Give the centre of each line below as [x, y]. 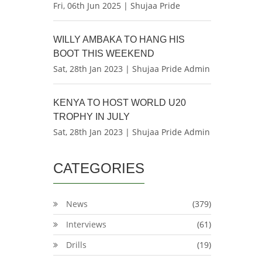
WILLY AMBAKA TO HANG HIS [119, 39]
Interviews [86, 224]
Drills [76, 245]
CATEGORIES [99, 168]
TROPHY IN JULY [92, 117]
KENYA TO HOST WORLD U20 [120, 103]
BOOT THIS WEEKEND [104, 54]
